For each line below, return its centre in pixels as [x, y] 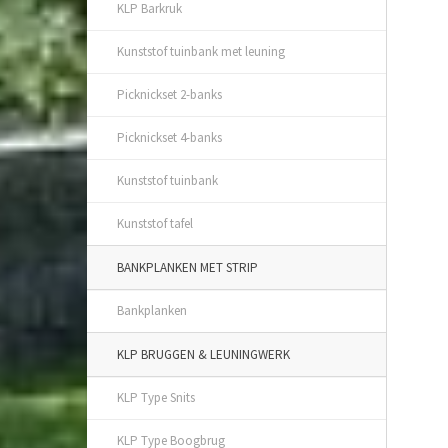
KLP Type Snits [156, 397]
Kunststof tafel [155, 223]
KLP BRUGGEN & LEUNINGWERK [203, 354]
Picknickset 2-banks [169, 94]
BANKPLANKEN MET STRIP [187, 267]
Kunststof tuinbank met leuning [201, 51]
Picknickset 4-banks [169, 137]
